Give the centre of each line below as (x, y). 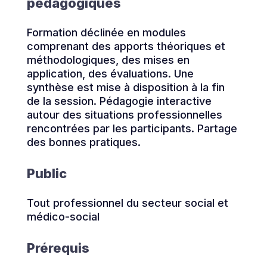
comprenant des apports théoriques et (126, 46)
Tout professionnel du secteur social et (127, 203)
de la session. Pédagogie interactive (119, 101)
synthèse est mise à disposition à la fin (125, 87)
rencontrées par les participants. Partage (132, 128)
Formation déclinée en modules (106, 32)
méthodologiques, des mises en (108, 60)
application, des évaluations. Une (110, 73)
